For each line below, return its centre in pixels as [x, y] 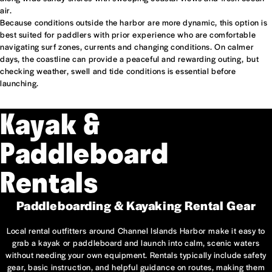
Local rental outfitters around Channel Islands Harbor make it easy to [136, 231]
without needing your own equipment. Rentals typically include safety [136, 255]
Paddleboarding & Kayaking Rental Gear [136, 206]
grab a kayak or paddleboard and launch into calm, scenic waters [136, 243]
